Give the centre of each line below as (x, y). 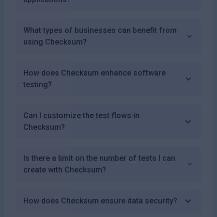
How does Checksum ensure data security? (100, 201)
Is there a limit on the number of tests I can (99, 158)
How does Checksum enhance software (94, 73)
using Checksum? (55, 42)
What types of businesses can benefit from (100, 30)
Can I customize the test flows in (81, 115)
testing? (38, 84)
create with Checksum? (65, 170)
